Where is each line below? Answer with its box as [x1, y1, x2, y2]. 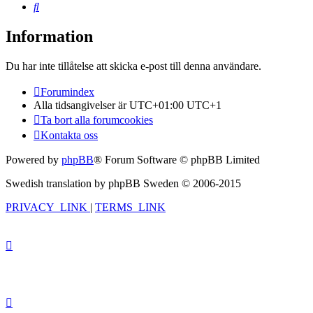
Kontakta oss [41, 129, 98, 142]
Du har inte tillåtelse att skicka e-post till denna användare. [6, 60, 261, 73]
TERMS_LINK [95, 201, 166, 214]
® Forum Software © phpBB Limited [94, 154, 260, 166]
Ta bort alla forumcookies [41, 114, 153, 126]
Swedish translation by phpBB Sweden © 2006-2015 [6, 177, 241, 190]
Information [6, 27, 93, 46]
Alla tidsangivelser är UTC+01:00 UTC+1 [34, 99, 221, 112]
